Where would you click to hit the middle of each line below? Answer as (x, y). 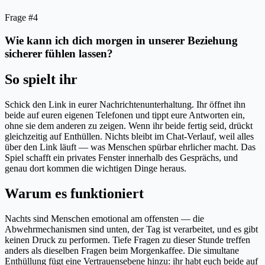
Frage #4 (21, 17)
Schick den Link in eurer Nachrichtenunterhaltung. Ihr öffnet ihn (125, 105)
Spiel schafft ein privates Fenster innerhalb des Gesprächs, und (121, 158)
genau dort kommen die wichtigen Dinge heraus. (96, 169)
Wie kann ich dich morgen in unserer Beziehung (121, 40)
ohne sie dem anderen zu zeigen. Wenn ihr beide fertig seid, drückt (129, 126)
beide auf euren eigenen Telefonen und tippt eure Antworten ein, (125, 115)
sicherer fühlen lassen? (59, 53)
